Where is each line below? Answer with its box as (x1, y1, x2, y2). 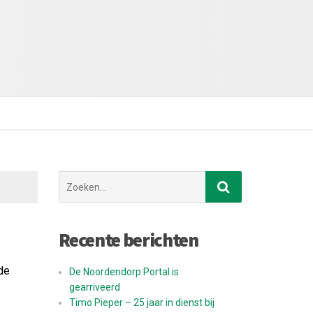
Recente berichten (58, 228, 198, 252)
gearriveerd (68, 282, 120, 293)
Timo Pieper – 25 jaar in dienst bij (68, 297, 214, 308)
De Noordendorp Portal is (68, 266, 179, 277)
